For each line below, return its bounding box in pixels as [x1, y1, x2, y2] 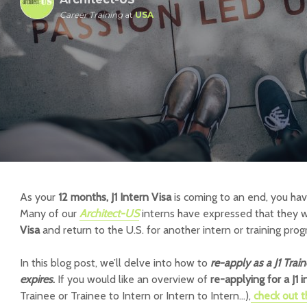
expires [20, 273, 53, 286]
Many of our [20, 207, 79, 220]
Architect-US [79, 207, 139, 220]
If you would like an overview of [55, 273, 210, 286]
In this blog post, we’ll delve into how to [20, 256, 208, 269]
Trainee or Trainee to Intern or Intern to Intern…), [20, 289, 251, 302]
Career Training [60, 10, 123, 20]
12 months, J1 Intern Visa [58, 191, 171, 204]
